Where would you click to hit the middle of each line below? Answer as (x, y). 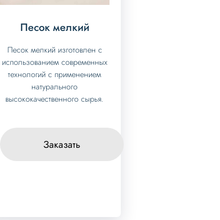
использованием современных (55, 62)
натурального (55, 86)
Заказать (62, 145)
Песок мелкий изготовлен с (55, 50)
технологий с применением (55, 74)
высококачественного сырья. (55, 99)
